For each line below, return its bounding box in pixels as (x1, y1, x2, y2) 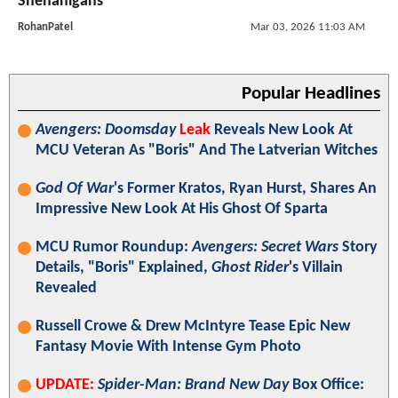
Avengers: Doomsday (36, 121, 176, 139)
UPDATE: (36, 376, 94, 394)
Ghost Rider (211, 259, 289, 276)
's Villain (289, 259, 343, 276)
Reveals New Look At (211, 121, 353, 139)
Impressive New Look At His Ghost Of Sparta (36, 200, 328, 218)
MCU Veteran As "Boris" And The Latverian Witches (36, 141, 378, 159)
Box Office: (289, 376, 364, 394)
